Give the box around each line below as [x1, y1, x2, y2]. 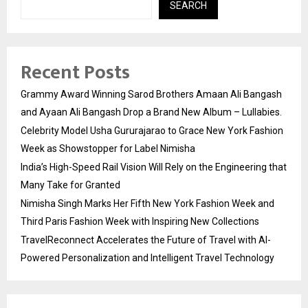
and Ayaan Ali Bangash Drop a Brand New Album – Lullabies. [21, 107, 282, 118]
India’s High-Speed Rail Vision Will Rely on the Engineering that [21, 162, 287, 173]
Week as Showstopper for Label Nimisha [21, 143, 195, 155]
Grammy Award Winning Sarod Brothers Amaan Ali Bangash [21, 89, 282, 100]
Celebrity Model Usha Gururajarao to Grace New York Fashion [21, 125, 283, 137]
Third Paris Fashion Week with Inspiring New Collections [21, 216, 259, 228]
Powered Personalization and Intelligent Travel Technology [21, 252, 274, 264]
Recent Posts [21, 56, 130, 89]
